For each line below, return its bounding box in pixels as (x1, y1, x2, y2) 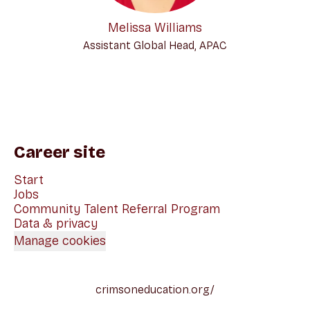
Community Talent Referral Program (14, 201, 220, 217)
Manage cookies (14, 233, 106, 248)
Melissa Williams (108, 20, 202, 35)
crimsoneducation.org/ (95, 283, 215, 296)
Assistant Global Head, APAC (83, 39, 227, 52)
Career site (14, 143, 105, 162)
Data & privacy (14, 216, 98, 231)
